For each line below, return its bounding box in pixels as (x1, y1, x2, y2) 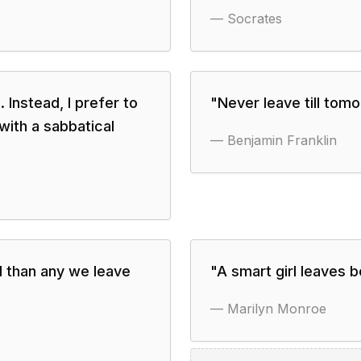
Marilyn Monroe (227, 301, 326, 317)
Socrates (227, 10, 282, 27)
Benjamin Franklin (227, 132, 337, 148)
